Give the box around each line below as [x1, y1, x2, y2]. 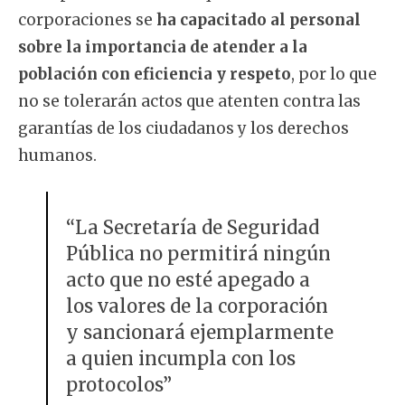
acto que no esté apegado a [65, 268, 310, 292]
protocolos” [65, 372, 172, 397]
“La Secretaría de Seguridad [65, 215, 319, 240]
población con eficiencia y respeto [18, 63, 291, 84]
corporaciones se [18, 9, 156, 30]
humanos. [18, 145, 97, 165]
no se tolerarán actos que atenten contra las [18, 90, 361, 111]
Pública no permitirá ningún [65, 241, 331, 266]
